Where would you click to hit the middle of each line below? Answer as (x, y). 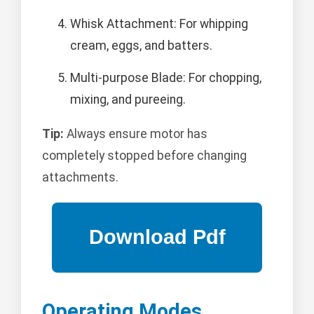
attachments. (80, 177)
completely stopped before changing (144, 155)
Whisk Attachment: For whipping (159, 23)
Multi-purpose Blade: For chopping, (166, 77)
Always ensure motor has (136, 134)
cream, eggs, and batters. (141, 45)
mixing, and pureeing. (128, 99)
